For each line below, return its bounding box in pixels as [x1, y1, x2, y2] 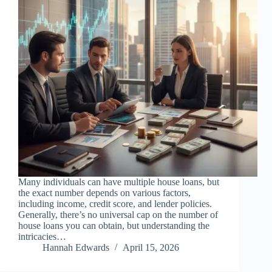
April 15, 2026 [123, 242, 179, 253]
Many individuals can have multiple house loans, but [18, 177, 219, 188]
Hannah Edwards [42, 242, 109, 253]
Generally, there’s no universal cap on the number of [18, 209, 218, 220]
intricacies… [18, 231, 66, 242]
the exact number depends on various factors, [18, 188, 191, 199]
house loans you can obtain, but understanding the [18, 220, 209, 231]
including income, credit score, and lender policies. [18, 199, 212, 209]
